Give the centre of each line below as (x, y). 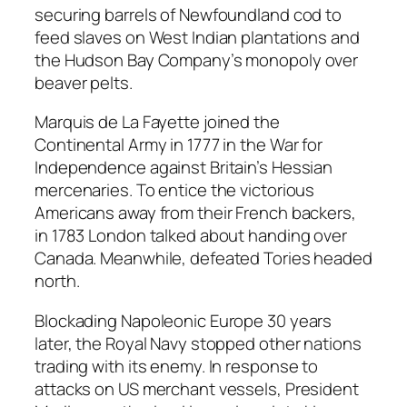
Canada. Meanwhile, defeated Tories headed (203, 258)
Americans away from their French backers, (195, 213)
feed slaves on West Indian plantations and (197, 37)
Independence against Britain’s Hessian (184, 168)
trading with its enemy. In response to (177, 366)
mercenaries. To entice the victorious (175, 190)
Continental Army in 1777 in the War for (179, 145)
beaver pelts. (84, 82)
